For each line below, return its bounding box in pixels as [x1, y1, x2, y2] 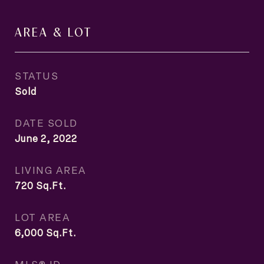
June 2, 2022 [15, 132, 77, 145]
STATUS [15, 68, 58, 82]
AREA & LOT [15, 23, 92, 39]
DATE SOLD [15, 115, 78, 130]
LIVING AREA [15, 163, 87, 177]
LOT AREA [15, 210, 70, 224]
